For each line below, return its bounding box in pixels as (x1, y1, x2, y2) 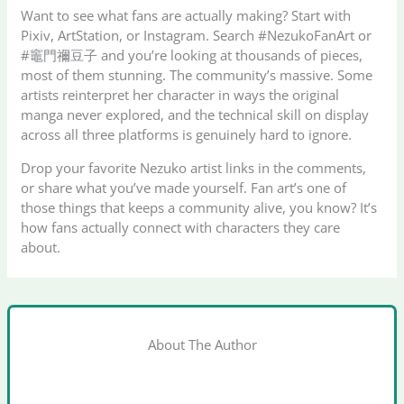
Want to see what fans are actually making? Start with (21, 6, 352, 25)
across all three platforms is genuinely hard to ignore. (21, 125, 353, 144)
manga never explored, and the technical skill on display (21, 106, 370, 124)
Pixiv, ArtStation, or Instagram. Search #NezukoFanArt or (21, 26, 372, 45)
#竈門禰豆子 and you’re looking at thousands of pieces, (21, 46, 363, 65)
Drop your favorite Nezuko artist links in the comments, (21, 159, 367, 178)
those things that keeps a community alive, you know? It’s (21, 198, 378, 217)
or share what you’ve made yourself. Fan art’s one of (21, 179, 347, 197)
